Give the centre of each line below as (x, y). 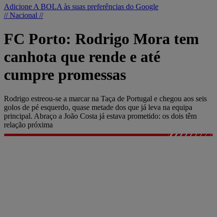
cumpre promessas (65, 75)
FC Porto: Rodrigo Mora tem (101, 39)
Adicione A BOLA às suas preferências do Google (81, 7)
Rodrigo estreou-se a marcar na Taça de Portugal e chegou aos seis (105, 98)
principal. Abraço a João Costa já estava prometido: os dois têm (100, 116)
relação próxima (28, 124)
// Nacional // (23, 15)
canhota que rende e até (82, 57)
